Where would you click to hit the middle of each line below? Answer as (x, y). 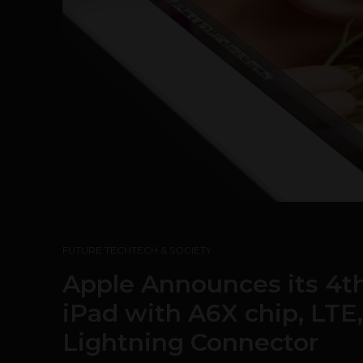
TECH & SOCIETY (171, 250)
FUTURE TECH (97, 250)
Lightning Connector (190, 342)
